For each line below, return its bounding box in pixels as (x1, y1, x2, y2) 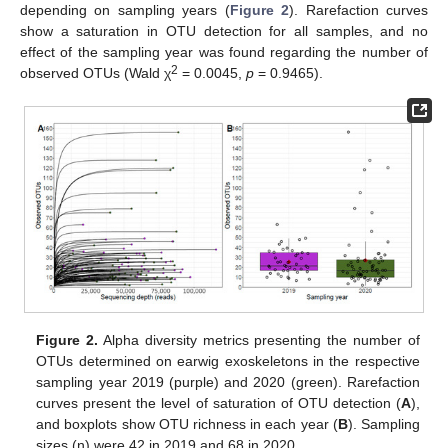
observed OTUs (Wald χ (20, 64, 171, 81)
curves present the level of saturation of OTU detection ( (36, 395, 401, 412)
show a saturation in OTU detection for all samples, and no (20, 22, 428, 39)
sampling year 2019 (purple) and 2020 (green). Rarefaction (36, 374, 420, 391)
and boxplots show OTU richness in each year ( (36, 416, 338, 433)
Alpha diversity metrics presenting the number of (98, 332, 420, 349)
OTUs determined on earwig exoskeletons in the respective (36, 353, 420, 370)
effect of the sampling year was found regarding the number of (20, 43, 428, 60)
